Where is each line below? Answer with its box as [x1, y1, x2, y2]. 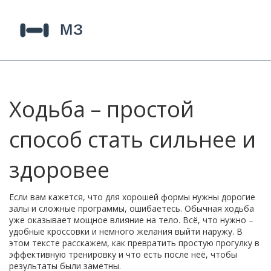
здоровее [9, 155, 109, 184]
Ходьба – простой [9, 94, 194, 124]
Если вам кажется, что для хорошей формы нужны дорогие [9, 191, 255, 203]
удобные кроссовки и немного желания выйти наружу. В [9, 226, 243, 237]
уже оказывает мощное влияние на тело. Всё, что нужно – [9, 214, 253, 226]
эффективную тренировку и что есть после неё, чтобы [9, 249, 237, 260]
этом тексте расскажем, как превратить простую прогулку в [9, 237, 260, 249]
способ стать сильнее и [9, 125, 256, 154]
